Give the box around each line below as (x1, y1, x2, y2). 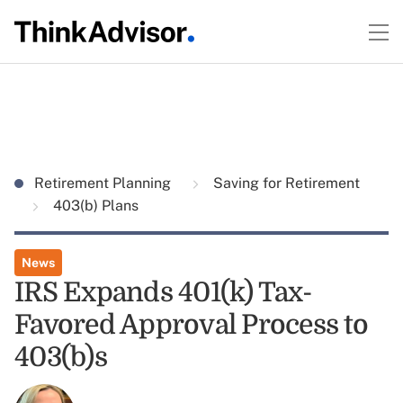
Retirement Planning (34, 175, 175, 192)
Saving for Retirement (210, 175, 360, 192)
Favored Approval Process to (14, 309, 368, 340)
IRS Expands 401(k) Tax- (14, 277, 311, 308)
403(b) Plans (49, 197, 139, 214)
